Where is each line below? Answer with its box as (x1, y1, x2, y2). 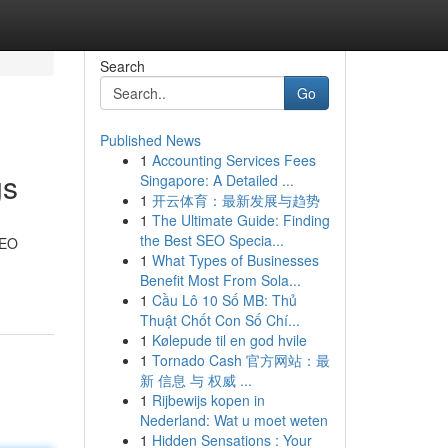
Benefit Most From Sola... (139, 270, 301, 290)
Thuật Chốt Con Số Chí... (139, 310, 300, 330)
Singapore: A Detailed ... (139, 170, 294, 190)
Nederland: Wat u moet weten (139, 410, 328, 430)
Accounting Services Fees (151, 150, 316, 170)
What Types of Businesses (151, 250, 319, 270)
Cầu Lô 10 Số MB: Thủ (151, 290, 297, 310)
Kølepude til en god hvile (151, 330, 307, 350)
